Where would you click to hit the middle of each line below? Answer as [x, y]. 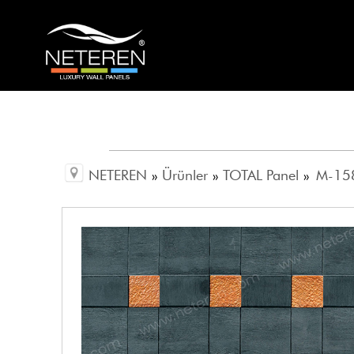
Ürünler [185, 175]
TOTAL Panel [261, 175]
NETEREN [118, 175]
